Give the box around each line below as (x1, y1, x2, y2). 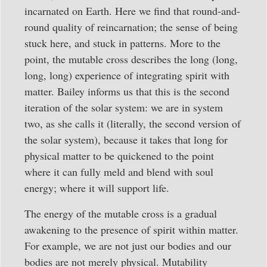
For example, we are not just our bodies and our (24, 238, 231, 253)
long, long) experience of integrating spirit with (24, 67, 229, 82)
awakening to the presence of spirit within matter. (24, 222, 238, 237)
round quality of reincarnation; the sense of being (24, 19, 238, 34)
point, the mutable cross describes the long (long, (24, 51, 238, 66)
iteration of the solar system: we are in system (24, 100, 223, 114)
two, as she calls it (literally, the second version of (24, 116, 241, 131)
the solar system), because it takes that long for (24, 132, 228, 147)
